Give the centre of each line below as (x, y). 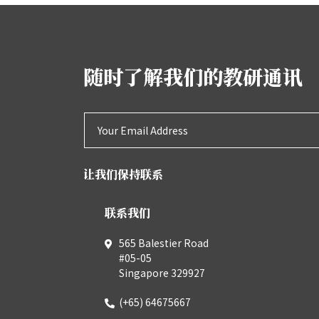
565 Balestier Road (164, 243)
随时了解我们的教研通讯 (193, 76)
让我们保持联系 (123, 174)
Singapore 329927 (162, 273)
